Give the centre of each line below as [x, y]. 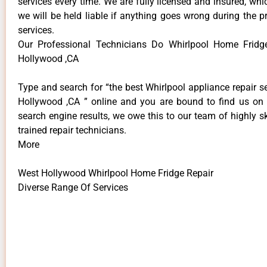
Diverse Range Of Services [73, 187]
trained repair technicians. [72, 130]
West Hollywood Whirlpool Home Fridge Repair [116, 173]
